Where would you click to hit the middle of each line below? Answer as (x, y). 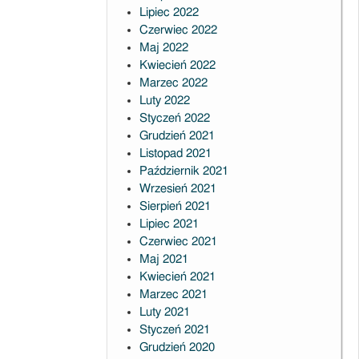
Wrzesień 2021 (177, 189)
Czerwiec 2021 (178, 242)
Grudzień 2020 (177, 347)
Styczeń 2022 (174, 118)
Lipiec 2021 (169, 224)
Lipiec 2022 (169, 12)
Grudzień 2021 (177, 136)
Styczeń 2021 (174, 330)
